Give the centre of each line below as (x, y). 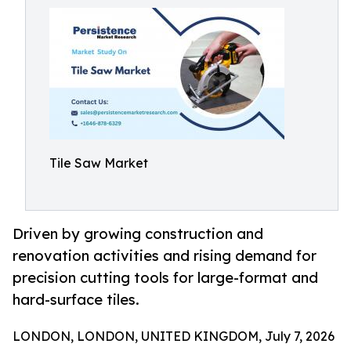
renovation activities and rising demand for (165, 256)
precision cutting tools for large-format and (165, 278)
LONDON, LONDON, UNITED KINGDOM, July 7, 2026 (174, 337)
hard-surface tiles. (76, 300)
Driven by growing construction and (138, 234)
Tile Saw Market (99, 163)
